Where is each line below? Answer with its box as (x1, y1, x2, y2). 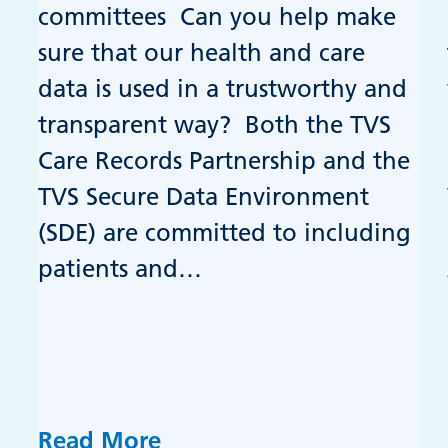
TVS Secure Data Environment (38, 181, 370, 211)
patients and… (38, 253, 203, 283)
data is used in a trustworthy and (38, 73, 408, 103)
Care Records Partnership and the (38, 145, 411, 175)
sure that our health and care (38, 37, 366, 67)
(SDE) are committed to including (38, 217, 412, 247)
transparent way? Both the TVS (38, 109, 392, 139)
